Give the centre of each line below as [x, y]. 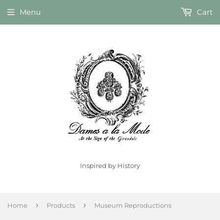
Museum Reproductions [133, 205]
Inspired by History [110, 166]
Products [61, 205]
